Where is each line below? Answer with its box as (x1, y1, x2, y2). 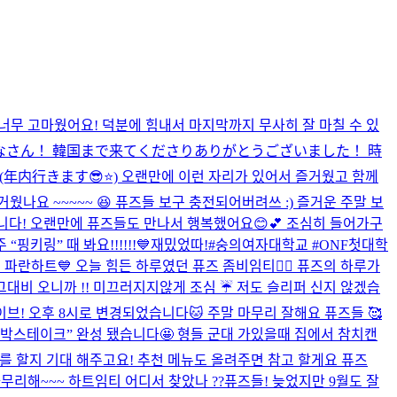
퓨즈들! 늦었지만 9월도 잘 (224, 373, 379, 389)
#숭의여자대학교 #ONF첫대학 (208, 237, 388, 253)
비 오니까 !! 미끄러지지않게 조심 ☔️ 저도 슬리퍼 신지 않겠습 (20, 279, 380, 295)
